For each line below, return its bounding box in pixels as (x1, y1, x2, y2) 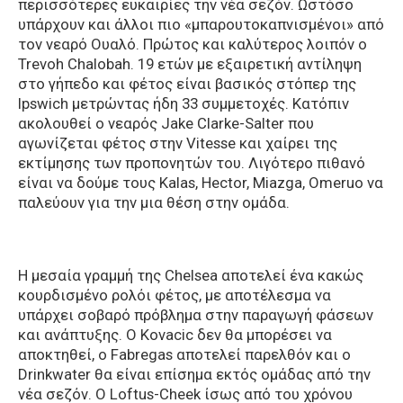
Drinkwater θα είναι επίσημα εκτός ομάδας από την (18, 365, 371, 384)
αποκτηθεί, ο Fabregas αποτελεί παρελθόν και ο (18, 345, 351, 364)
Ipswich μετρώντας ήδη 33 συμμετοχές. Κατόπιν (18, 94, 349, 113)
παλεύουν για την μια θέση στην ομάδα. (18, 193, 290, 212)
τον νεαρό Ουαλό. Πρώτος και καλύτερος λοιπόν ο (18, 35, 367, 54)
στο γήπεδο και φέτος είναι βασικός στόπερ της (18, 75, 356, 94)
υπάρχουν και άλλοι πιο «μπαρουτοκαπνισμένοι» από (18, 15, 384, 34)
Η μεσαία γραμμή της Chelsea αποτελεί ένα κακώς (18, 266, 363, 285)
